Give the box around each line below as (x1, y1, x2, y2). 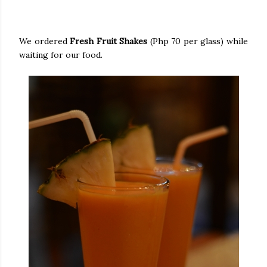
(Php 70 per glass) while (147, 35, 249, 46)
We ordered (19, 35, 70, 46)
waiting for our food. (19, 49, 105, 60)
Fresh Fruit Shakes (70, 35, 148, 46)
